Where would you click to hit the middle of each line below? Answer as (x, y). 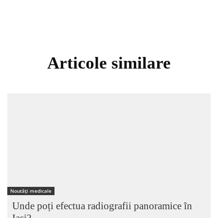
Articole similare (109, 63)
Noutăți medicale (31, 191)
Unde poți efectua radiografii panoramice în (102, 206)
